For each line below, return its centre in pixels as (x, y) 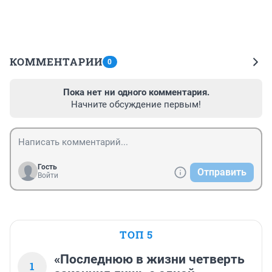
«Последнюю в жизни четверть (149, 260)
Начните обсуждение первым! (136, 105)
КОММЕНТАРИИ (56, 62)
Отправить (222, 172)
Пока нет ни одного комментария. (136, 93)
